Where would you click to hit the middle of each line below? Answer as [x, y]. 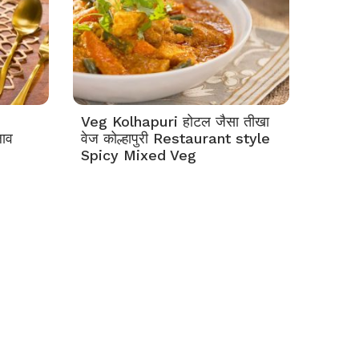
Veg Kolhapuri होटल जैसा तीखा [175, 121]
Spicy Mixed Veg [139, 155]
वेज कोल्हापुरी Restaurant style [175, 138]
